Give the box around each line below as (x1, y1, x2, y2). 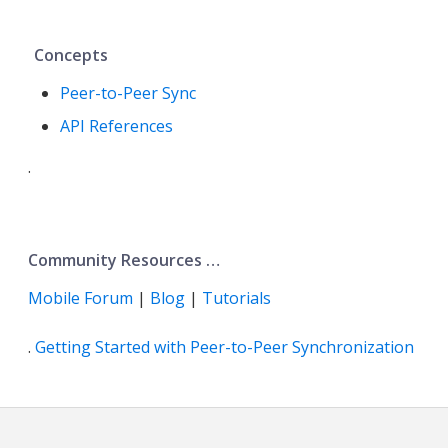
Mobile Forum (28, 287, 133, 310)
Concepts (34, 44, 108, 67)
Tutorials (202, 287, 271, 310)
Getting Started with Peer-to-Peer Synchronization (35, 336, 414, 359)
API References (60, 115, 173, 138)
